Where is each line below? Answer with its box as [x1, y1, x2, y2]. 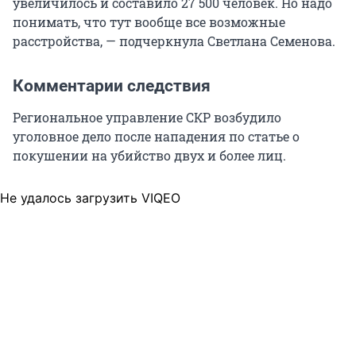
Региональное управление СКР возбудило [13, 109, 281, 126]
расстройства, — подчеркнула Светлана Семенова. [13, 33, 335, 50]
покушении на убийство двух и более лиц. [13, 147, 286, 164]
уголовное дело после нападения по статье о [13, 128, 300, 145]
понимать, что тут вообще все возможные [13, 14, 285, 31]
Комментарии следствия [13, 76, 211, 96]
